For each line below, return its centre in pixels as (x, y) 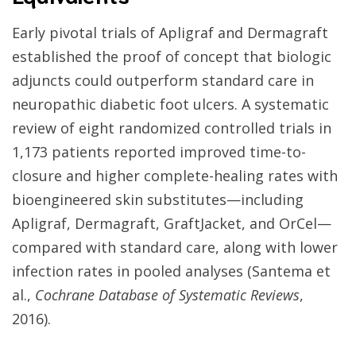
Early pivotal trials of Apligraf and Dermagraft (170, 33)
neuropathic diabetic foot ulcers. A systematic (170, 104)
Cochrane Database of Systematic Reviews (167, 295)
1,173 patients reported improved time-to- (159, 152)
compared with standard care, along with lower (175, 248)
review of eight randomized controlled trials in (172, 128)
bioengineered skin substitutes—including (158, 200)
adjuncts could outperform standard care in (163, 81)
